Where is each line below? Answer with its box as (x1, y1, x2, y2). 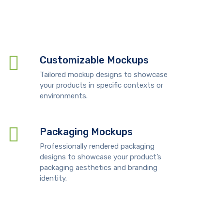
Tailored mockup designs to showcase (40, 70, 168, 79)
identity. (40, 174, 67, 183)
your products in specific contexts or (40, 81, 164, 90)
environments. (40, 92, 88, 100)
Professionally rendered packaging (40, 142, 155, 151)
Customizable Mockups (40, 54, 149, 66)
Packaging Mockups (40, 126, 133, 138)
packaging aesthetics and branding (40, 163, 158, 172)
